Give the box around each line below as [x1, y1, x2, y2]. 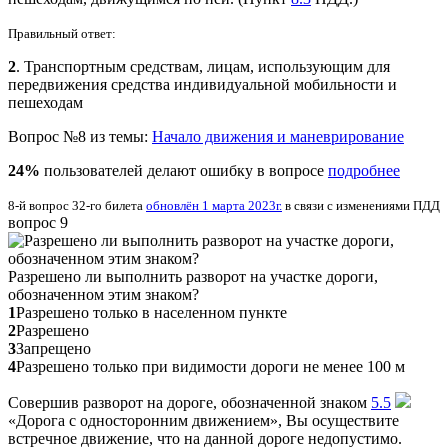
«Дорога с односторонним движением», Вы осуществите [8, 411, 399, 429]
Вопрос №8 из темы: [8, 127, 152, 145]
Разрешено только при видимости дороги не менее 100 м [16, 357, 405, 375]
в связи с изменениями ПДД [282, 197, 440, 213]
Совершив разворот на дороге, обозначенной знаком [8, 393, 371, 411]
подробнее [328, 161, 400, 179]
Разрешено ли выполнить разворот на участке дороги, [8, 267, 378, 285]
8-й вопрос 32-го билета [8, 197, 146, 213]
